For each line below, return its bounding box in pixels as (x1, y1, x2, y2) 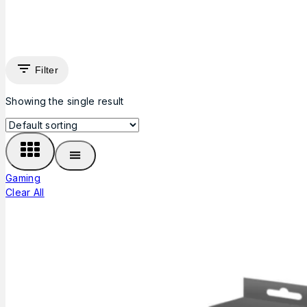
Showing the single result (5, 95, 124, 107)
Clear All (5, 186, 45, 198)
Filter (35, 64, 58, 76)
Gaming (5, 171, 40, 184)
